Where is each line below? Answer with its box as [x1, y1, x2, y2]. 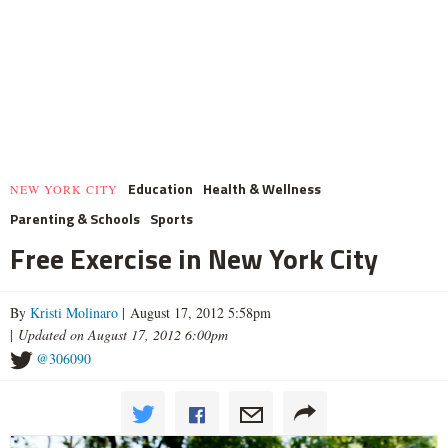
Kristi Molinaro [30, 302, 118, 322]
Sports [150, 207, 193, 229]
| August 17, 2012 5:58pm [118, 302, 271, 322]
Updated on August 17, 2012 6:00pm [18, 324, 228, 344]
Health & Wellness [203, 177, 321, 199]
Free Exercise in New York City [10, 236, 378, 280]
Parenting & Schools [10, 207, 140, 229]
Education [128, 177, 193, 199]
